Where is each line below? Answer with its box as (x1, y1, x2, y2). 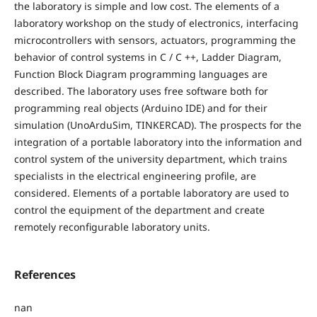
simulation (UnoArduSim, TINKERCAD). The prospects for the (13, 117, 301, 132)
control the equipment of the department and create (13, 202, 265, 217)
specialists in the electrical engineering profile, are (13, 168, 256, 183)
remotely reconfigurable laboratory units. (13, 219, 210, 234)
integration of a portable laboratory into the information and (13, 134, 302, 149)
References (13, 267, 76, 282)
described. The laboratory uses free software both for (13, 83, 268, 98)
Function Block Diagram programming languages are (13, 67, 267, 81)
